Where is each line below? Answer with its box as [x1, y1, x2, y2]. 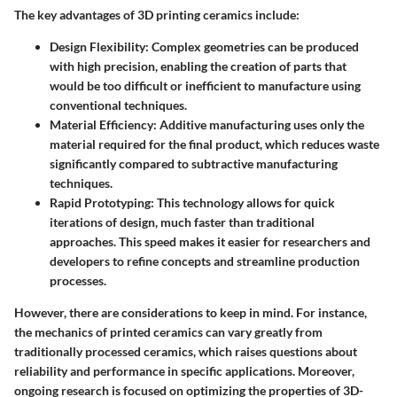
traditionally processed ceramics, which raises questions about [14, 343, 357, 359]
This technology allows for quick [154, 194, 335, 210]
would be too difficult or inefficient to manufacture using [50, 77, 361, 93]
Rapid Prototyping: [50, 194, 154, 210]
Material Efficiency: [50, 116, 157, 132]
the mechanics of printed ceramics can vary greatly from [14, 323, 323, 339]
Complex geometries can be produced [149, 38, 359, 54]
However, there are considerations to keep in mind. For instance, [14, 304, 367, 320]
